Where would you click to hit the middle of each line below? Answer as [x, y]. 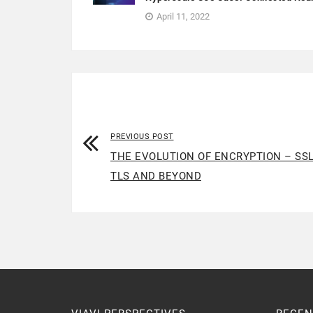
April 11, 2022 [183, 17]
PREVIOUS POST [142, 137]
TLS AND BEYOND [156, 176]
